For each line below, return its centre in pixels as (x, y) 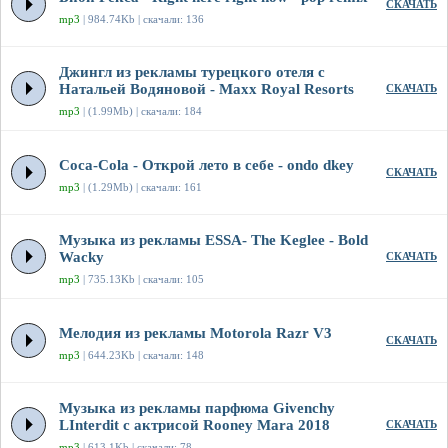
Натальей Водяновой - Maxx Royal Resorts (206, 89)
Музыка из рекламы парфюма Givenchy (197, 408)
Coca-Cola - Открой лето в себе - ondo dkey (206, 165)
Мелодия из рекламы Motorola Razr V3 (195, 333)
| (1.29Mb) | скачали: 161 (141, 187)
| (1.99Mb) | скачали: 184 (141, 111)
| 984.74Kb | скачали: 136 (142, 19)
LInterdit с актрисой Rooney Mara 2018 (194, 425)
